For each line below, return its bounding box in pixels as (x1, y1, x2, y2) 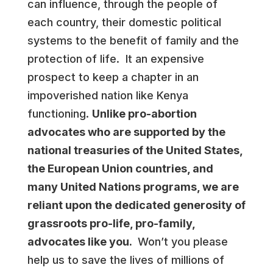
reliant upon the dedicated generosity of (27, 199, 246, 211)
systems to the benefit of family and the (27, 34, 239, 47)
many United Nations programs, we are (27, 180, 239, 193)
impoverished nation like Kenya (27, 89, 188, 102)
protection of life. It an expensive (27, 52, 204, 65)
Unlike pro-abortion (91, 107, 197, 120)
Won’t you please (134, 235, 228, 248)
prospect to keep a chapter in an (27, 71, 199, 83)
